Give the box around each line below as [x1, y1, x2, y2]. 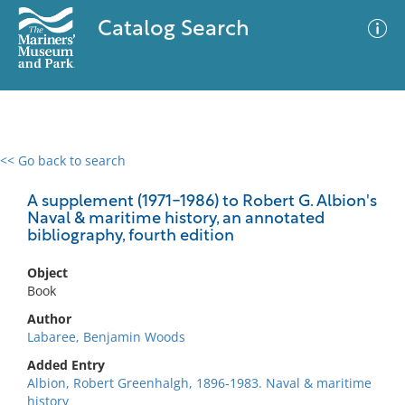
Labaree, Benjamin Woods [27, 328, 185, 345]
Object [27, 264, 68, 281]
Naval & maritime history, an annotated [27, 211, 325, 228]
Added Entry [27, 356, 105, 373]
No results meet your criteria [112, 263, 287, 280]
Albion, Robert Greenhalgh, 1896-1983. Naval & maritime [27, 374, 372, 391]
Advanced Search [215, 167, 320, 185]
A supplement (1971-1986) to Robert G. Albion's [27, 193, 377, 211]
